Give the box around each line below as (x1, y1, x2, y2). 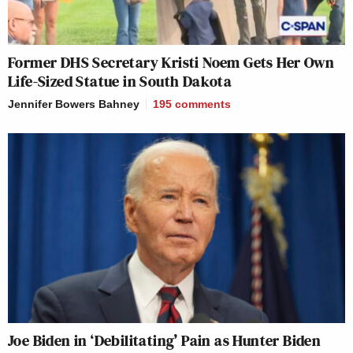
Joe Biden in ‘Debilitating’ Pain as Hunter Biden (8, 329, 321, 351)
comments (175, 97, 231, 110)
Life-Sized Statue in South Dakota (8, 69, 232, 92)
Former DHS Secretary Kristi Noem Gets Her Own (8, 50, 334, 73)
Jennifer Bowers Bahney (8, 97, 139, 110)
